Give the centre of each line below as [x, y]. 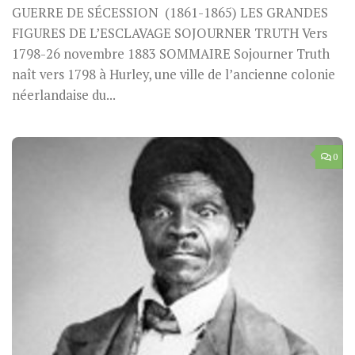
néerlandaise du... [64, 95]
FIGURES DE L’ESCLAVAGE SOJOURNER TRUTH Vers [170, 33]
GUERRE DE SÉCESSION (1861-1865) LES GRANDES [170, 12]
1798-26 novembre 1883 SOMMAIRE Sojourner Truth [171, 53]
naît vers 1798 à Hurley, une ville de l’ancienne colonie [174, 74]
